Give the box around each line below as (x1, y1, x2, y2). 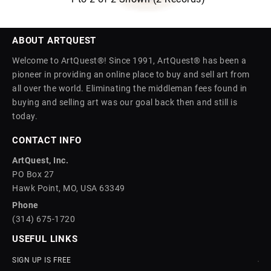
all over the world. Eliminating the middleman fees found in (12, 83, 247, 94)
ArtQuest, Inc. (12, 155, 68, 166)
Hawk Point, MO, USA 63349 (12, 183, 125, 194)
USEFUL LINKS (12, 233, 78, 245)
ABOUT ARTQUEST (12, 35, 97, 47)
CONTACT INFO (12, 135, 82, 146)
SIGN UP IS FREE (12, 256, 71, 265)
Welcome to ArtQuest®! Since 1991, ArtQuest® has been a (12, 56, 246, 66)
